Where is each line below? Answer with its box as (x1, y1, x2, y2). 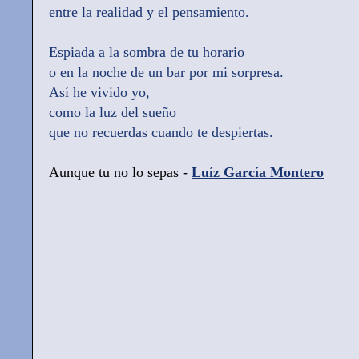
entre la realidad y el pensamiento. (49, 4, 249, 21)
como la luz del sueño (49, 104, 176, 121)
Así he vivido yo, (49, 84, 150, 101)
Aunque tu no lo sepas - (49, 164, 192, 181)
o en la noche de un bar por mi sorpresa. (49, 64, 284, 81)
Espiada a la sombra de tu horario (49, 44, 244, 61)
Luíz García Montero (192, 164, 324, 181)
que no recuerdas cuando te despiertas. (49, 124, 273, 141)
